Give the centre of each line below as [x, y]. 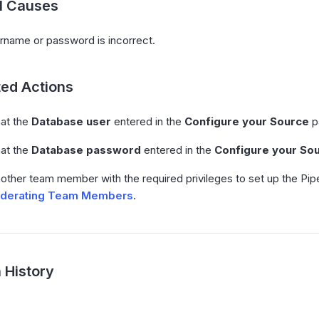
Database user [71, 121]
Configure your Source [247, 121]
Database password [86, 150]
